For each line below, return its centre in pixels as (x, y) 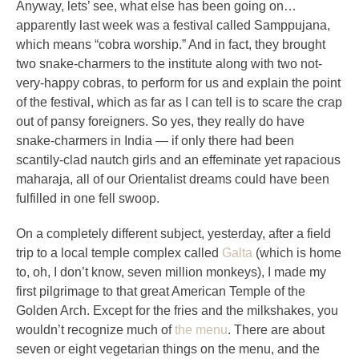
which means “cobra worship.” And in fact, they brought (171, 44)
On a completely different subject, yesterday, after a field (173, 234)
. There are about (276, 330)
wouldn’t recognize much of (95, 330)
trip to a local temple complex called (119, 253)
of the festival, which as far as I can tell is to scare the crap (179, 102)
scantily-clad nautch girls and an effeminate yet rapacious (178, 160)
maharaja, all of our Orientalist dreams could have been (173, 179)
